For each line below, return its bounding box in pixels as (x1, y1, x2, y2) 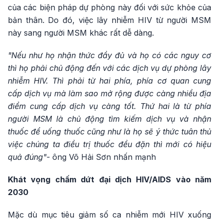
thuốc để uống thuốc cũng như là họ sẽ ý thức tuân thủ (8, 127, 211, 137)
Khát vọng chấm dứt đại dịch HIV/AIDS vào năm (8, 175, 211, 185)
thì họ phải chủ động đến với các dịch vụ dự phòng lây (8, 63, 211, 73)
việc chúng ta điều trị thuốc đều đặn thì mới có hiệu (8, 139, 211, 150)
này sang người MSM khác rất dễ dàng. (8, 28, 154, 38)
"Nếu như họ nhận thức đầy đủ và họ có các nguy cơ (8, 50, 211, 61)
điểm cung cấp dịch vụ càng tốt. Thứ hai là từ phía (8, 101, 211, 111)
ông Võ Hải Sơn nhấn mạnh (52, 152, 156, 162)
